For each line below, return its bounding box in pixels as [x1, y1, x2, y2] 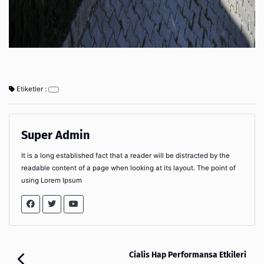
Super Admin [21, 127, 90, 142]
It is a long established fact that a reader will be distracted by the [21, 151, 230, 160]
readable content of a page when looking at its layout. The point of [21, 163, 236, 172]
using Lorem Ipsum [21, 176, 82, 184]
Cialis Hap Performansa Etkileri [129, 249, 246, 260]
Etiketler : [15, 84, 48, 93]
